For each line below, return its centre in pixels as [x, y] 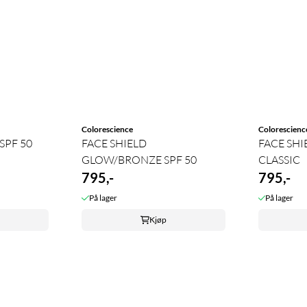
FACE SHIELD [114, 143]
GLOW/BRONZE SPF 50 [139, 159]
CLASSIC [279, 159]
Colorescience [108, 129]
